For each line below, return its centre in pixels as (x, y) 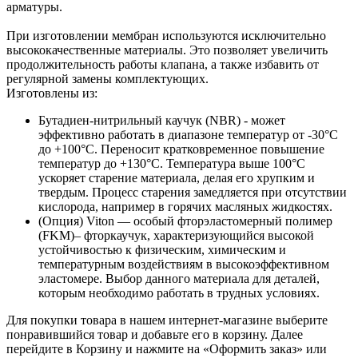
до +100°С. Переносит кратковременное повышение (181, 149)
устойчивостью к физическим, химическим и (162, 249)
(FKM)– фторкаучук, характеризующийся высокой (176, 235)
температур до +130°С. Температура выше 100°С (172, 163)
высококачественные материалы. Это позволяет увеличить (167, 50)
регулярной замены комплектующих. (107, 78)
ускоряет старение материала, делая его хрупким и (177, 177)
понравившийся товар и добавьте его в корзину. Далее (155, 334)
